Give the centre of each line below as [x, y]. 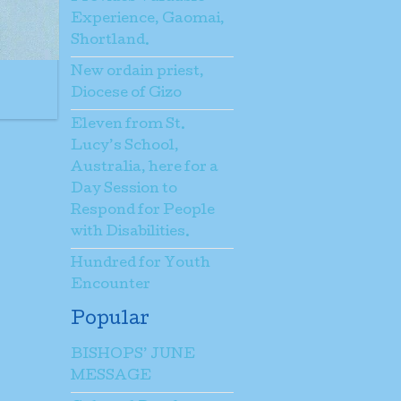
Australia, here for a [145, 168]
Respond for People [143, 211]
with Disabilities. [130, 232]
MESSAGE [111, 376]
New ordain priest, [137, 72]
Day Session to [124, 189]
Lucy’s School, [125, 146]
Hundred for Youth [141, 264]
